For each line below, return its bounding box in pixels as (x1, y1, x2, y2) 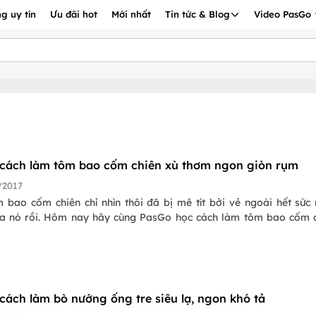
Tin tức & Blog (165, 8, 230, 20)
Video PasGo (254, 8, 314, 20)
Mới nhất (111, 8, 151, 20)
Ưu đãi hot (50, 8, 97, 20)
